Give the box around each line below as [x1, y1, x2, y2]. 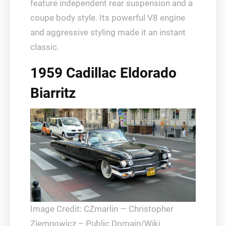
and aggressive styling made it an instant [30, 27, 186, 38]
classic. [30, 42, 59, 52]
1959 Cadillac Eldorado [30, 65, 177, 82]
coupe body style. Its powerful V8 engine [30, 13, 185, 23]
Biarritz [30, 85, 76, 102]
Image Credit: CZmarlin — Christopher [30, 203, 174, 214]
